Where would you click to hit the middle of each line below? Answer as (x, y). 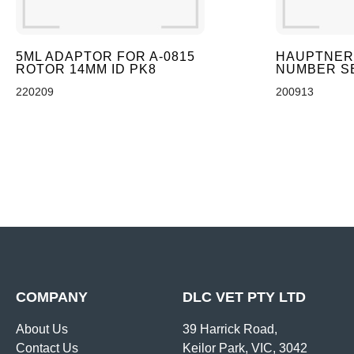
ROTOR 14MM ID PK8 (86, 69)
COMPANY (52, 297)
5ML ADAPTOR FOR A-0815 (105, 56)
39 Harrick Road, (230, 329)
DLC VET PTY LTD (244, 297)
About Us (42, 329)
